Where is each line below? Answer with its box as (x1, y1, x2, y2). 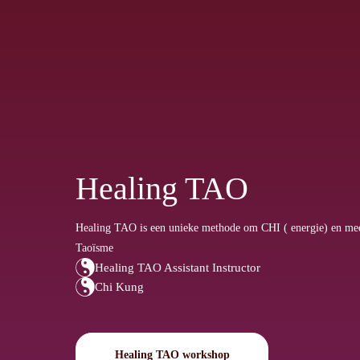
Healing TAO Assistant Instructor (95, 260, 260, 274)
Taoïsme (76, 241, 113, 254)
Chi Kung (95, 280, 144, 293)
